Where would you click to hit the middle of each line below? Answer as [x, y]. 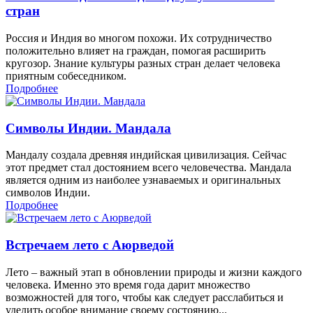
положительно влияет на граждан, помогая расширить [136, 50]
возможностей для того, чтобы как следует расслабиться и [145, 297]
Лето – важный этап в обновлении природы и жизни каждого [154, 272]
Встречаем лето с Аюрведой [90, 245]
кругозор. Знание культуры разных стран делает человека [143, 63]
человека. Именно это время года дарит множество [128, 284]
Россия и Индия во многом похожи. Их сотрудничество [139, 38]
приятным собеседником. [66, 75]
